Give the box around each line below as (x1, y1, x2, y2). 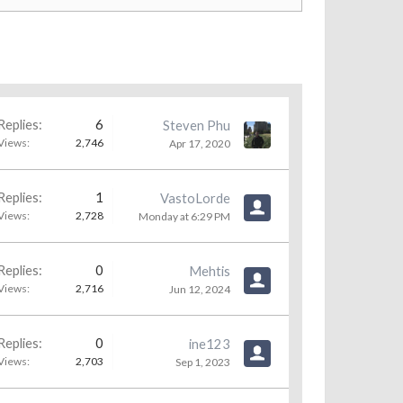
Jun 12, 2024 (169, 282, 230, 296)
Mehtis (189, 264, 230, 279)
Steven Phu (163, 118, 230, 133)
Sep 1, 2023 (175, 355, 230, 369)
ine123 (189, 336, 230, 352)
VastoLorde (160, 191, 230, 206)
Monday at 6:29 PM (139, 210, 230, 223)
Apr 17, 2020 (169, 137, 230, 150)
